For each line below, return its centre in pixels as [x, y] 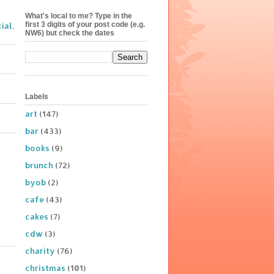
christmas [45, 268]
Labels [37, 97]
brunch [39, 165]
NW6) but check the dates [70, 33]
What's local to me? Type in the [79, 16]
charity [40, 250]
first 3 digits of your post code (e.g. [85, 24]
